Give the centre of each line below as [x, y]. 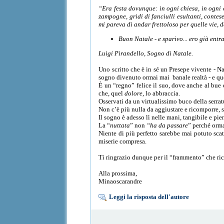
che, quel [112, 93]
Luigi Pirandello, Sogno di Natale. [146, 53]
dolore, [134, 93]
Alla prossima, [119, 173]
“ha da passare [167, 125]
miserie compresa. [123, 141]
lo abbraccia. [162, 93]
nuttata [120, 125]
